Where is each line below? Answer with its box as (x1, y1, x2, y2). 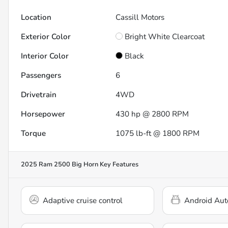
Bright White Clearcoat (125, 32, 205, 42)
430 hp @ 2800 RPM (116, 109, 189, 120)
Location (21, 12, 51, 23)
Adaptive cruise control (43, 195, 123, 206)
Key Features (98, 160, 138, 169)
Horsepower (21, 109, 65, 120)
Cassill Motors (116, 12, 165, 23)
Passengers (21, 70, 61, 81)
